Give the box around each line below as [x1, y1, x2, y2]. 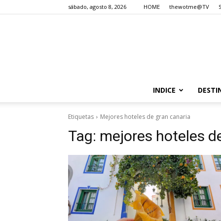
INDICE [152, 85, 176, 95]
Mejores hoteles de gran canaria [100, 112, 190, 121]
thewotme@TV [169, 3, 209, 10]
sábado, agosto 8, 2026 [68, 3, 126, 10]
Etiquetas [68, 112, 94, 121]
